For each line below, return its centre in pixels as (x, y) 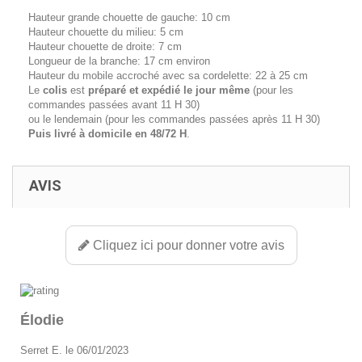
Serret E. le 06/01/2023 (74, 350)
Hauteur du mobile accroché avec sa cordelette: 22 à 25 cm (168, 76)
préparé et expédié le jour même (169, 90)
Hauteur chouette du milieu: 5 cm (106, 32)
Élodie (42, 320)
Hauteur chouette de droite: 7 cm (105, 46)
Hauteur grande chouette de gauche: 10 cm (129, 17)
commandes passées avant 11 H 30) (114, 105)
